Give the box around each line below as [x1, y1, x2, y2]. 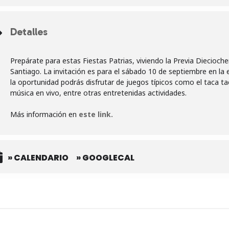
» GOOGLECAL [76, 152, 134, 164]
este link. [79, 109, 113, 119]
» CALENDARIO [8, 152, 68, 164]
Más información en [10, 109, 79, 119]
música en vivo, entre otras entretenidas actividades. [10, 88, 187, 98]
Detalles [10, 26, 48, 38]
